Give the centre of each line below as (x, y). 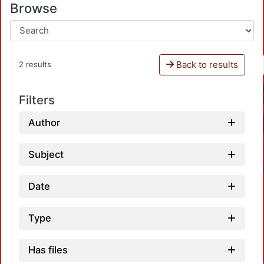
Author (44, 123)
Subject (46, 154)
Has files (48, 250)
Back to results (206, 64)
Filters (37, 100)
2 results (35, 65)
